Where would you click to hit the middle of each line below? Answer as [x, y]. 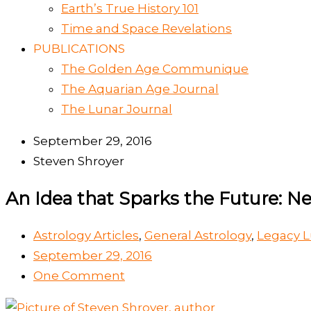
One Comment [79, 275]
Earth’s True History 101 [130, 9]
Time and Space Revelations [146, 29]
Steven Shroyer [79, 161]
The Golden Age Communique [155, 69]
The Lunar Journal [117, 109]
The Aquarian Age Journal [140, 89]
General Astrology [198, 235]
